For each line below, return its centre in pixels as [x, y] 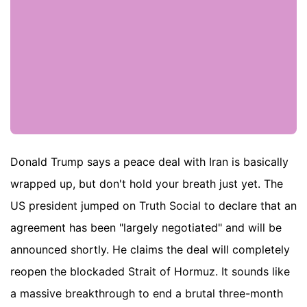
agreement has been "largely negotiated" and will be [146, 228]
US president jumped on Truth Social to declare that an [153, 206]
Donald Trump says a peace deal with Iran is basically [149, 162]
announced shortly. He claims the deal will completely [150, 250]
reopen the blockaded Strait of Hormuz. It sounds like [150, 272]
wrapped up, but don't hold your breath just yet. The [147, 184]
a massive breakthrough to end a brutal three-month [147, 294]
